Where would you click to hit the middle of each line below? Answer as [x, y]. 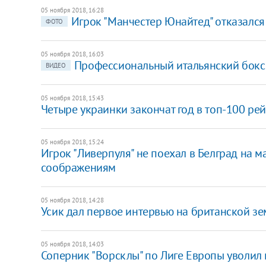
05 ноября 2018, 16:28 [72, 10]
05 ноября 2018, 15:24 [72, 142]
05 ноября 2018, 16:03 [72, 54]
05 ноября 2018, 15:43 [72, 98]
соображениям [78, 167]
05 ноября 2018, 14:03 [72, 244]
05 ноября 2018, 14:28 [72, 200]
